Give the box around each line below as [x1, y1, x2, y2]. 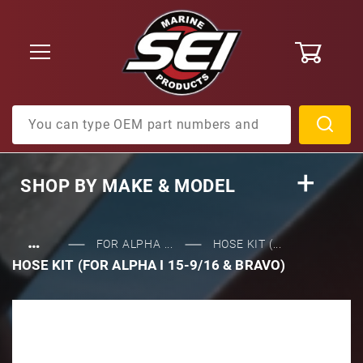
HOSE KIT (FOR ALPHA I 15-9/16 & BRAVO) [12, 257, 286, 274]
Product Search [12, 107, 100, 120]
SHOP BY [20, 176, 98, 196]
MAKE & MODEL [97, 176, 236, 196]
